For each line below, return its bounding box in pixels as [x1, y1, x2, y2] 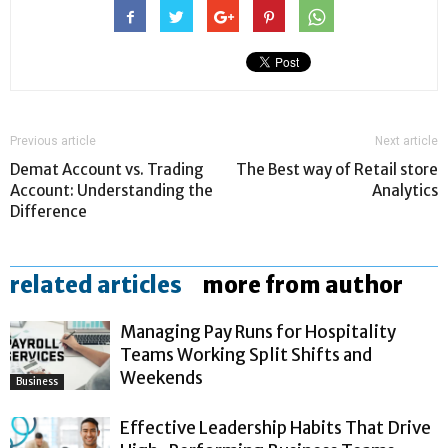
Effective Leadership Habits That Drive [120, 416, 431, 439]
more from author [202, 270, 403, 299]
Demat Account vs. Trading [10, 159, 204, 179]
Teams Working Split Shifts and [120, 343, 372, 366]
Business [16, 374, 58, 388]
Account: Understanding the [10, 180, 213, 200]
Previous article [10, 133, 96, 148]
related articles [10, 270, 182, 299]
